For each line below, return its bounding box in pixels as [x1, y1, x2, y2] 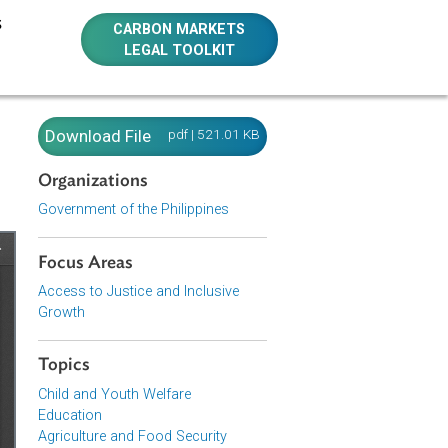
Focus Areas [141, 281, 248, 302]
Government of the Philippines [141, 223, 354, 243]
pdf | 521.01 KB [286, 140, 389, 158]
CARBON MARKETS [225, 22, 373, 42]
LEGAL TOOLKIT [237, 46, 361, 66]
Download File [149, 140, 268, 163]
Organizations [141, 190, 264, 211]
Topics [141, 396, 200, 417]
